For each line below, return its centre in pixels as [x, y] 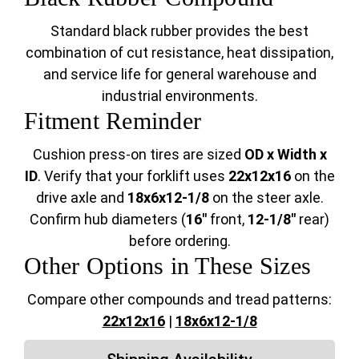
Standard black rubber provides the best [179, 31]
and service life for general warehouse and [179, 75]
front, [227, 220]
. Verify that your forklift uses [133, 176]
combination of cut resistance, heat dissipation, [179, 53]
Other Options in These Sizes [167, 266]
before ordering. [179, 241]
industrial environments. [179, 96]
